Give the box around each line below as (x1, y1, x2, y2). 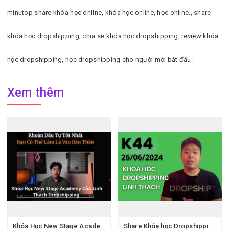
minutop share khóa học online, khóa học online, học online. (7, 9, 191, 16)
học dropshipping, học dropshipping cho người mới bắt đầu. (7, 56, 193, 63)
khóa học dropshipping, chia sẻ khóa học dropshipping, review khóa (7, 32, 219, 40)
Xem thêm (7, 85, 64, 100)
